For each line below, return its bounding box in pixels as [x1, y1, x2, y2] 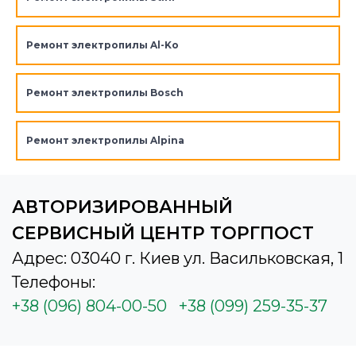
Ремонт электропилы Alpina [25, 134, 184, 147]
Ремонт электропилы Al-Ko [25, 39, 179, 52]
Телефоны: [12, 273, 95, 292]
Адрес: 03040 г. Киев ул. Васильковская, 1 [12, 249, 343, 269]
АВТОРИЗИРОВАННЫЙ [12, 196, 233, 219]
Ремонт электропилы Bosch [25, 87, 184, 99]
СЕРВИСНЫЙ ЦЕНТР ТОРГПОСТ [12, 222, 314, 245]
